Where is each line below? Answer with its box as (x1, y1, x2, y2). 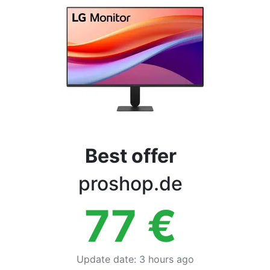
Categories (10, 20, 69, 35)
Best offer (84, 144, 177, 168)
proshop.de (78, 172, 183, 195)
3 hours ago (139, 253, 194, 265)
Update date (76, 253, 134, 265)
